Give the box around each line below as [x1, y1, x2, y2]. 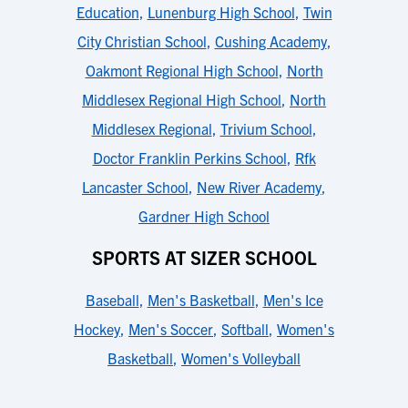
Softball [221, 320, 269, 338]
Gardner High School [138, 207, 270, 225]
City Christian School [76, 32, 207, 50]
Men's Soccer [128, 320, 213, 338]
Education [76, 3, 139, 21]
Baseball [85, 291, 139, 309]
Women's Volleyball [181, 349, 301, 367]
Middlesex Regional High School [82, 90, 281, 108]
